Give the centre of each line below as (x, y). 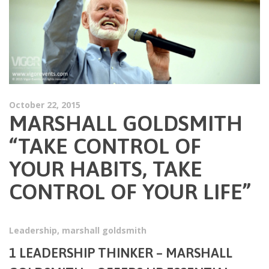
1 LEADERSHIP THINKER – (87, 253)
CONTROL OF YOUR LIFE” (130, 192)
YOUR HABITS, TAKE (106, 169)
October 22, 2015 (45, 105)
